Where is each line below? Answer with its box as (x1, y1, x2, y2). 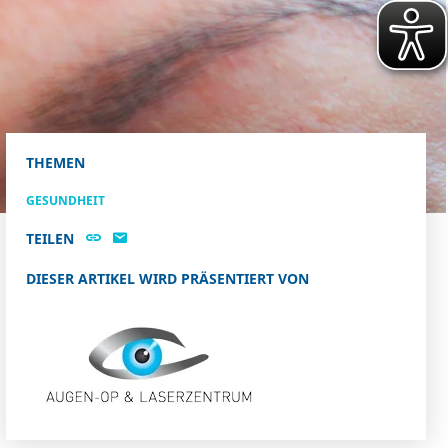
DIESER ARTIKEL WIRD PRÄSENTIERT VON (26, 269, 309, 289)
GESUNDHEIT (26, 192, 105, 210)
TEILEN (26, 229, 74, 249)
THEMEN (26, 153, 85, 173)
